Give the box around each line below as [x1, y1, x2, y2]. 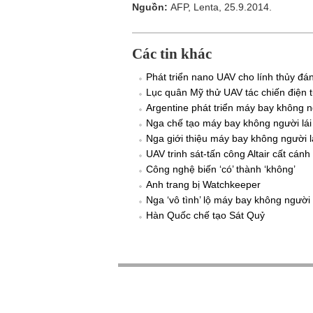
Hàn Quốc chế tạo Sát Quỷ [146, 210, 265, 221]
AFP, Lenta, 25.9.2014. [170, 1, 272, 13]
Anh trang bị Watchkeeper [146, 179, 261, 190]
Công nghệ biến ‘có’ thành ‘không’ [146, 163, 296, 175]
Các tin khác [132, 45, 212, 62]
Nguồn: [132, 1, 170, 13]
